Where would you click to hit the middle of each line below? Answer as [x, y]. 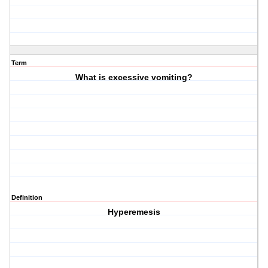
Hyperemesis [134, 212]
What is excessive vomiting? [134, 77]
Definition [27, 198]
